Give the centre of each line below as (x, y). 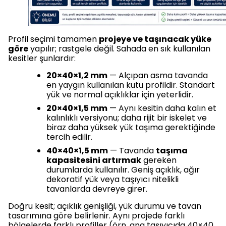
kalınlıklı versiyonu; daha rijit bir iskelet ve (127, 118)
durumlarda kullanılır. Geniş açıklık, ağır (123, 170)
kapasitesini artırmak (94, 160)
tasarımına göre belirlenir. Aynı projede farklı (96, 216)
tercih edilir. (69, 137)
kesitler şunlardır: (42, 59)
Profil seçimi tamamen (53, 39)
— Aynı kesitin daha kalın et (162, 108)
